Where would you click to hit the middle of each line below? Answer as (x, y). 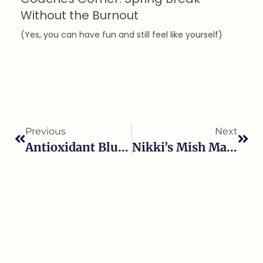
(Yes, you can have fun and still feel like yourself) (122, 35)
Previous (45, 131)
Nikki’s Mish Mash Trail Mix (232, 147)
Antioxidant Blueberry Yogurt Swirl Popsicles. (123, 147)
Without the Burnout (80, 16)
